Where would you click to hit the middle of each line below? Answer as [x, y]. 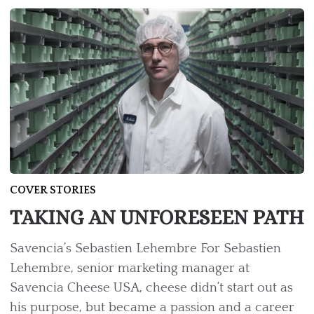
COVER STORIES [53, 190]
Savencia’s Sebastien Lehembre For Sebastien [145, 249]
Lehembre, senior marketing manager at [130, 268]
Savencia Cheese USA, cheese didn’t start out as [151, 288]
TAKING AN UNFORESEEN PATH [157, 218]
